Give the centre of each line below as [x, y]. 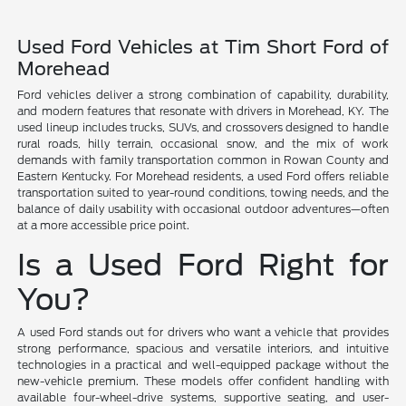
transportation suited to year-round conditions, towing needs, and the [203, 193]
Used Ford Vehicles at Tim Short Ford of [203, 48]
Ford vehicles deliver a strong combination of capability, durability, [203, 95]
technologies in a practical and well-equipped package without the [203, 365]
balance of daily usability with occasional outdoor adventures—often [203, 209]
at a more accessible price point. [104, 226]
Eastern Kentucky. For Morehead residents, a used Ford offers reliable [203, 177]
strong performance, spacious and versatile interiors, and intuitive [203, 349]
